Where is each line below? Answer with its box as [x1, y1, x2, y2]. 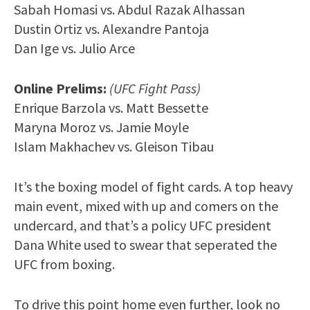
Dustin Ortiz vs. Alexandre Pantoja [14, 19, 209, 37]
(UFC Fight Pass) [109, 79, 201, 97]
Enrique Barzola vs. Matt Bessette [14, 98, 208, 116]
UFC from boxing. [14, 255, 115, 273]
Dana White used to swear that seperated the [14, 235, 277, 253]
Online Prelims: [14, 79, 107, 97]
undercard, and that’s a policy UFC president [14, 216, 271, 234]
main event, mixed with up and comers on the [14, 197, 278, 215]
